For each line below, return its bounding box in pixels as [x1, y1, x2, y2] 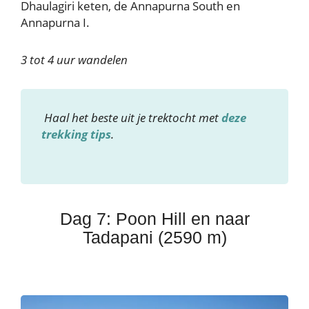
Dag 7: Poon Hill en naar [59, 209, 250, 229]
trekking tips [41, 126, 111, 143]
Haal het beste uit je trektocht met [41, 110, 221, 126]
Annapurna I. [21, 14, 90, 31]
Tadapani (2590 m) [82, 228, 227, 248]
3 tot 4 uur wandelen [21, 52, 128, 68]
